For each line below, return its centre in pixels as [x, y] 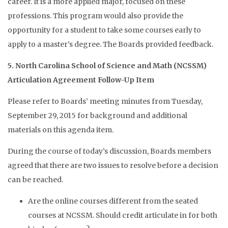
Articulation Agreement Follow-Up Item [81, 80]
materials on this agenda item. [61, 130]
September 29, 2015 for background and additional [97, 116]
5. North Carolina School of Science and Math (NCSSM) [107, 66]
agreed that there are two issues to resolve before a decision [113, 165]
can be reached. [35, 180]
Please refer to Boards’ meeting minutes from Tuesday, [105, 101]
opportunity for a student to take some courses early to [104, 30]
